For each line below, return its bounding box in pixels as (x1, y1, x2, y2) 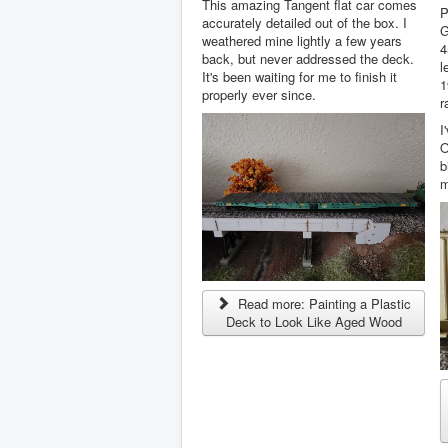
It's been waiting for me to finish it (202, 67, 397, 87)
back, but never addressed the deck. (202, 49, 414, 69)
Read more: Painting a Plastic (233, 293, 411, 313)
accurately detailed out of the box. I (202, 13, 407, 33)
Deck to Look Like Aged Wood (225, 311, 402, 331)
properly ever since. (202, 85, 316, 105)
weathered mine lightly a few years (202, 31, 402, 51)
